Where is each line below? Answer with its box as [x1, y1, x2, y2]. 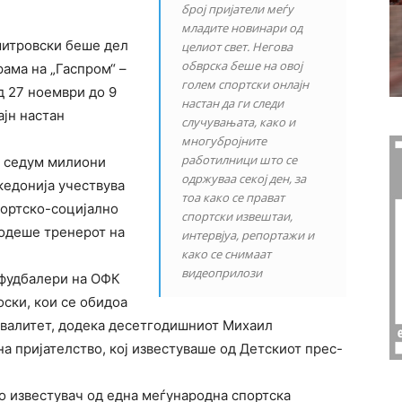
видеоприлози [181, 265, 263, 281]
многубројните [181, 133, 267, 149]
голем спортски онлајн [181, 76, 310, 92]
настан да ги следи [181, 95, 284, 111]
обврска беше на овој [181, 57, 303, 74]
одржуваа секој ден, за [181, 170, 307, 187]
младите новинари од [181, 20, 303, 36]
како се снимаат [181, 246, 272, 262]
